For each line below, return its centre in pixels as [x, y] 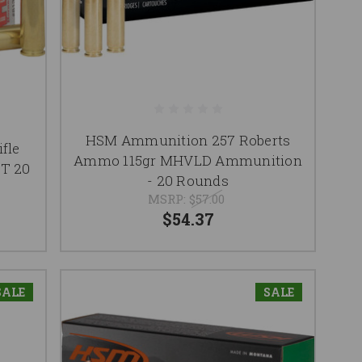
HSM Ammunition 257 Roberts [188, 140]
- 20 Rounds [188, 180]
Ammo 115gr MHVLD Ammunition [188, 160]
